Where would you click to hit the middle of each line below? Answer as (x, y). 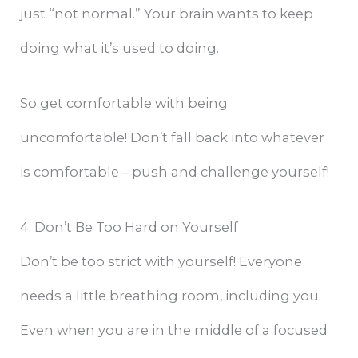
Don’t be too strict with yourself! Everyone (161, 262)
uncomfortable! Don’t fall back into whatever (173, 138)
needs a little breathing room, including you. (171, 296)
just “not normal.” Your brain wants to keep (167, 13)
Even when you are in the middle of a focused (174, 330)
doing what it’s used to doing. (120, 48)
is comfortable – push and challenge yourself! (175, 172)
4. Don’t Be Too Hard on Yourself (129, 227)
